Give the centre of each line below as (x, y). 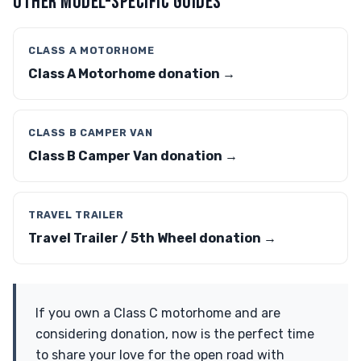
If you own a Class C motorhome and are (158, 313)
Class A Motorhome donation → (132, 74)
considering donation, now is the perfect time (175, 334)
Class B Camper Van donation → (133, 156)
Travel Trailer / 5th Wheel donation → (152, 238)
